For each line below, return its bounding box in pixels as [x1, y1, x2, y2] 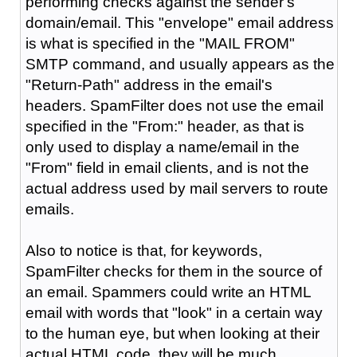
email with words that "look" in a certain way [25, 304, 323, 321]
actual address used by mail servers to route [25, 179, 328, 197]
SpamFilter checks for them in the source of [25, 262, 322, 280]
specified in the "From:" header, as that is [25, 117, 304, 135]
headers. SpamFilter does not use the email [25, 96, 324, 114]
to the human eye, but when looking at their [25, 324, 320, 342]
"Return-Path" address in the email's [25, 76, 273, 93]
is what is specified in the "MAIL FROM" [25, 34, 295, 52]
